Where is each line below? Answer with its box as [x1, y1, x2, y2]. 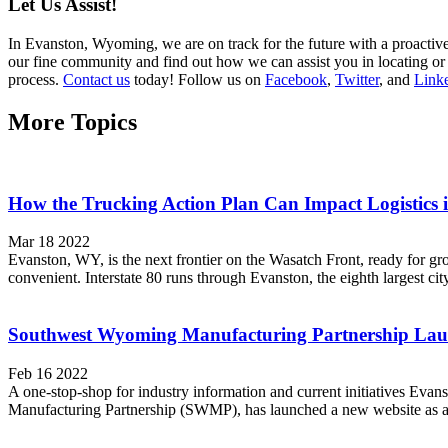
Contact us [63, 71, 130, 89]
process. [8, 71, 63, 89]
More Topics [8, 109, 137, 136]
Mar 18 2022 [8, 233, 90, 251]
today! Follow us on [130, 71, 265, 89]
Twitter [335, 71, 379, 89]
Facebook [265, 71, 327, 89]
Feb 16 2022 [8, 364, 88, 382]
